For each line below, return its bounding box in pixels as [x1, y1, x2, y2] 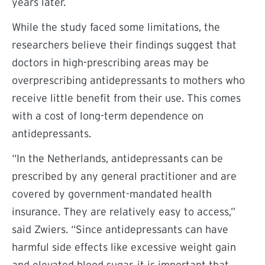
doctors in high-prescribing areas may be [12, 57, 209, 69]
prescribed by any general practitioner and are [12, 170, 237, 182]
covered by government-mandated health [12, 188, 212, 200]
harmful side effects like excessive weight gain [12, 241, 236, 253]
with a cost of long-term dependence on [12, 110, 203, 122]
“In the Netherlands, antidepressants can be [12, 153, 223, 164]
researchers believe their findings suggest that [12, 39, 237, 51]
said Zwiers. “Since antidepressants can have [12, 224, 228, 235]
